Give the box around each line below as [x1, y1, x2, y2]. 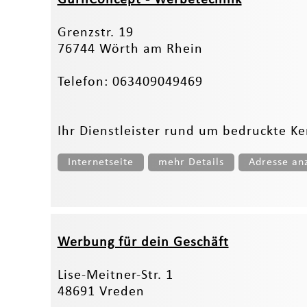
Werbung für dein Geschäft [57, 235, 229, 249]
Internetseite [67, 156, 134, 168]
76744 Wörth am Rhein [57, 42, 203, 56]
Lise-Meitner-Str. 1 [57, 268, 173, 282]
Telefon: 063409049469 [57, 75, 203, 89]
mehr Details [158, 156, 224, 168]
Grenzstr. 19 [57, 25, 134, 40]
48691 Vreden [57, 284, 145, 299]
